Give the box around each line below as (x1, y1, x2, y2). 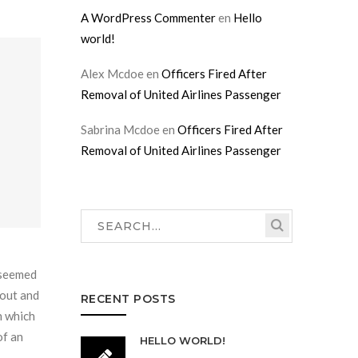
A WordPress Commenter (80, 10, 216, 25)
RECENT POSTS (80, 292, 176, 306)
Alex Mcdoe (80, 66, 144, 81)
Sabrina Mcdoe (80, 121, 160, 137)
